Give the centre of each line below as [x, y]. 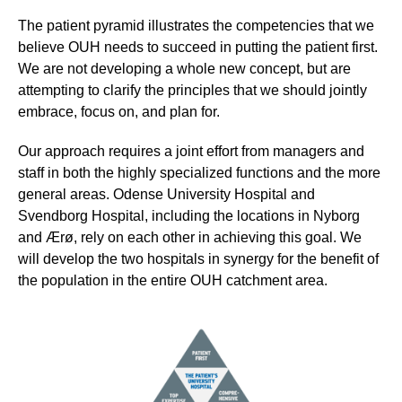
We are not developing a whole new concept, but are [184, 68]
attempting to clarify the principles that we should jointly [192, 90]
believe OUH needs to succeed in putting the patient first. [198, 47]
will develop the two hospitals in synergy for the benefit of [198, 258]
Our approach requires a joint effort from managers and [191, 151]
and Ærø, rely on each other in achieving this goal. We [190, 237]
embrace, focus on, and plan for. [119, 111]
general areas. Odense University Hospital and [166, 194]
